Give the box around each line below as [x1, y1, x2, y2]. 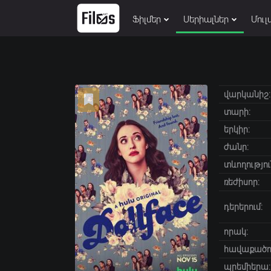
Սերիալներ [183, 14, 229, 25]
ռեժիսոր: [223, 177, 260, 187]
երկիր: [223, 125, 250, 134]
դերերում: [223, 202, 263, 212]
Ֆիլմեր [132, 14, 161, 25]
